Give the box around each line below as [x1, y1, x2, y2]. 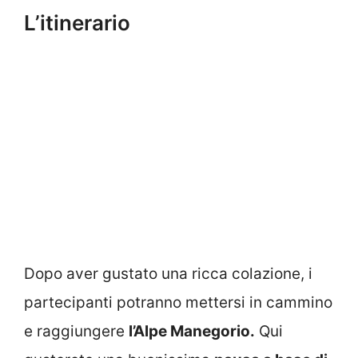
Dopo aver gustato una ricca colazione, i [24, 264, 312, 283]
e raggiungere [24, 321, 129, 340]
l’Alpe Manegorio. [129, 321, 255, 340]
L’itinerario [24, 10, 130, 35]
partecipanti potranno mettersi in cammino [24, 292, 332, 312]
